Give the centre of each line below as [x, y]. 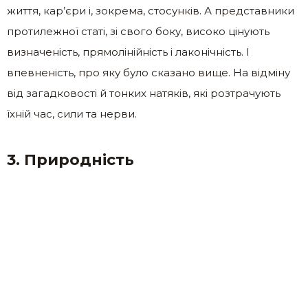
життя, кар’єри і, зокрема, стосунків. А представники [151, 11]
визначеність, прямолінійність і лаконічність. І [128, 52]
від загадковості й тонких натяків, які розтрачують [144, 93]
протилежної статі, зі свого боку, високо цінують [138, 32]
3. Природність [70, 160]
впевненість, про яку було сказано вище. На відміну [148, 73]
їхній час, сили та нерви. [72, 114]
